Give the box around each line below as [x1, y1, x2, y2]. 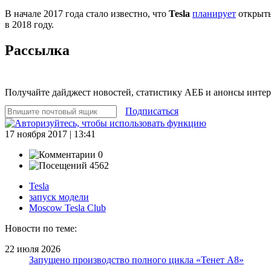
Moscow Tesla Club [29, 202, 106, 213]
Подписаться [125, 105, 178, 116]
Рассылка [5, 42, 70, 58]
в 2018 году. [5, 19, 54, 30]
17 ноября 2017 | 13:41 [5, 128, 96, 139]
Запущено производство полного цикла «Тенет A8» [29, 254, 244, 265]
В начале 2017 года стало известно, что [5, 8, 169, 19]
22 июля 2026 [5, 243, 60, 254]
